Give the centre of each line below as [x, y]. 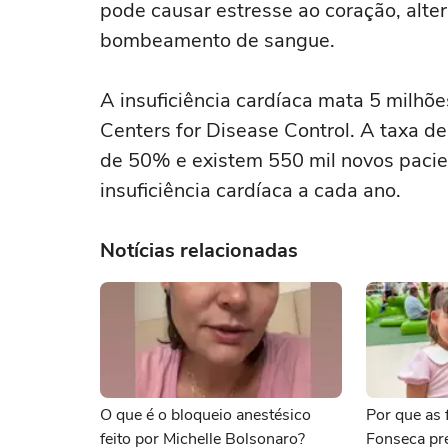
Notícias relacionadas [199, 250]
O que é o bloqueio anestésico [205, 415]
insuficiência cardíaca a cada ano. [250, 190]
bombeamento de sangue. [217, 40]
